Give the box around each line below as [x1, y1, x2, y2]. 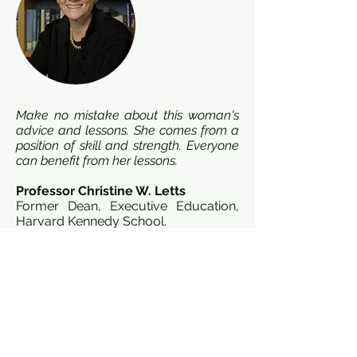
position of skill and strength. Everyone [16, 138, 239, 153]
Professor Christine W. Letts [16, 183, 186, 198]
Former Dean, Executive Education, [16, 198, 239, 214]
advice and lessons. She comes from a [16, 123, 239, 138]
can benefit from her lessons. [16, 153, 178, 168]
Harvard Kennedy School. [16, 214, 167, 229]
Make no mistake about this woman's [16, 108, 239, 123]
